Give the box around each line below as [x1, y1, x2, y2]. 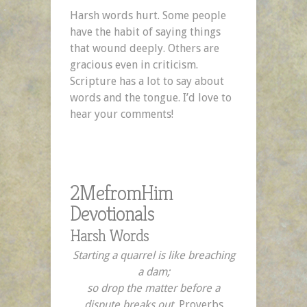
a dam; [137, 265, 170, 278]
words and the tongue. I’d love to [70, 90, 232, 104]
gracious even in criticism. [70, 58, 198, 71]
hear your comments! [70, 107, 173, 121]
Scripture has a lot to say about [70, 74, 224, 88]
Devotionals [70, 200, 154, 227]
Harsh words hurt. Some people [70, 8, 226, 22]
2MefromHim [70, 180, 173, 206]
